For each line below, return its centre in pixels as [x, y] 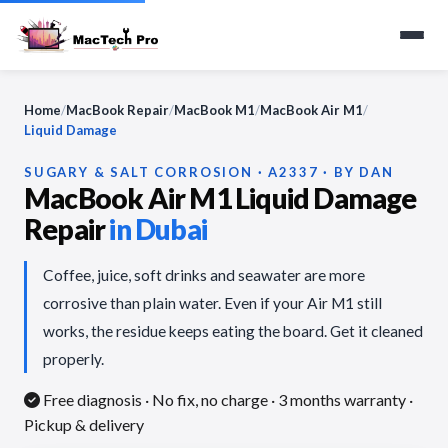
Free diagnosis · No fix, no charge [155, 399]
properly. [73, 359]
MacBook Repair [117, 110]
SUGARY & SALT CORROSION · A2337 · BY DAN [209, 172]
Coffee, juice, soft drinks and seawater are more [204, 275]
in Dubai [158, 229]
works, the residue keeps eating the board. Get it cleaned [233, 331]
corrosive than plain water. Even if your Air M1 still [212, 303]
